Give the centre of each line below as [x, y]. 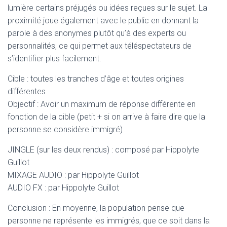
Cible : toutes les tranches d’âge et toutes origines [96, 79]
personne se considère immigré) [65, 129]
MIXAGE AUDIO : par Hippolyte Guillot [73, 175]
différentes [27, 91]
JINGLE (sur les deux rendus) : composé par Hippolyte [103, 150]
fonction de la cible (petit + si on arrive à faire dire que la [106, 117]
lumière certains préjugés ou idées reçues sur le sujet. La [107, 8]
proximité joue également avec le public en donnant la [103, 21]
